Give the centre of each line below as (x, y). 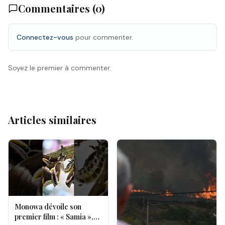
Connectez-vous (45, 37)
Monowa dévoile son (48, 206)
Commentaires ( (57, 9)
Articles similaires (52, 120)
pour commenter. (103, 37)
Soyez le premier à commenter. (60, 68)
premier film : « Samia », (54, 216)
